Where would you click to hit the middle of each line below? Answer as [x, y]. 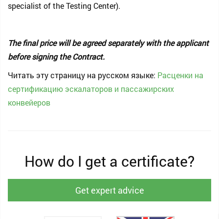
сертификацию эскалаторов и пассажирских [91, 89]
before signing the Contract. [56, 56]
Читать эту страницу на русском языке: [83, 75]
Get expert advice [109, 190]
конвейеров [29, 102]
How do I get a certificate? [109, 161]
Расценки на [180, 75]
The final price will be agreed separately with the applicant [108, 43]
